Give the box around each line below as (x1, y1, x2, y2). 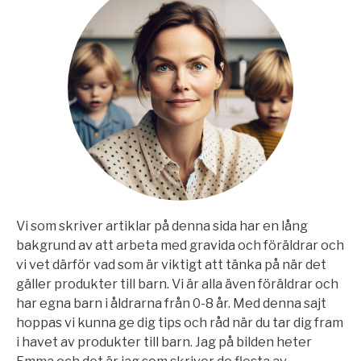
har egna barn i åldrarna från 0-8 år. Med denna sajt (16, 295, 326, 311)
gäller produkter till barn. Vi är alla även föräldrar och (16, 276, 338, 292)
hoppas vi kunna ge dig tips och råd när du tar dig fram (16, 314, 343, 330)
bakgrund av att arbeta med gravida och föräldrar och (16, 237, 344, 253)
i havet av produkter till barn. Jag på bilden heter (16, 334, 312, 350)
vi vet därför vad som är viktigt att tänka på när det (16, 256, 326, 272)
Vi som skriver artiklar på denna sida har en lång (16, 218, 308, 234)
